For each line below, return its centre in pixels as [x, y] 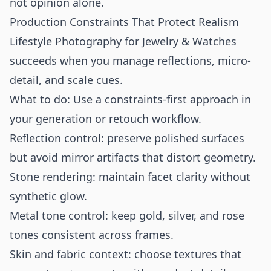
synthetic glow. [48, 196]
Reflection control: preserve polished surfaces [127, 138]
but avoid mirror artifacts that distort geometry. [133, 157]
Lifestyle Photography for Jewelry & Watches [123, 41]
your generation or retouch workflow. [106, 119]
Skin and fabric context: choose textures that [126, 254]
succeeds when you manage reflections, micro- [130, 60]
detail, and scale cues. [66, 80]
